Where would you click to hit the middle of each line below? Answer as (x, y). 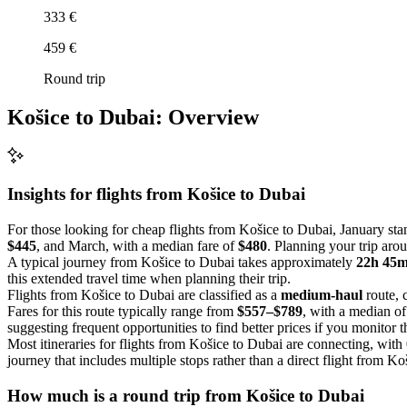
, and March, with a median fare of (137, 245)
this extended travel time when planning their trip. (149, 278)
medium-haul (322, 294)
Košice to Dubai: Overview (133, 117)
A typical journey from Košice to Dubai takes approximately (182, 262)
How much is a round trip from (127, 395)
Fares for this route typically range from (122, 311)
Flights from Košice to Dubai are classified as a (144, 294)
